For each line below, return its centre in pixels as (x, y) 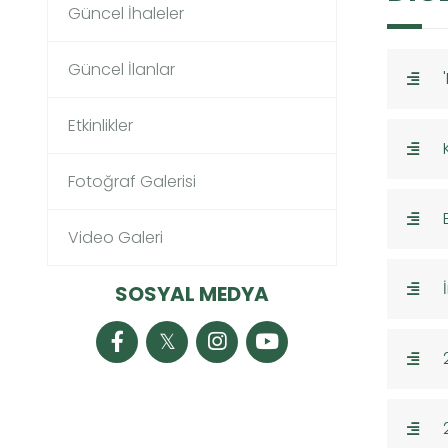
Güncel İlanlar (121, 69)
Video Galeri (115, 237)
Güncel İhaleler (126, 13)
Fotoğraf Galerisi (132, 181)
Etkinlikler (100, 125)
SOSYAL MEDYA (192, 294)
